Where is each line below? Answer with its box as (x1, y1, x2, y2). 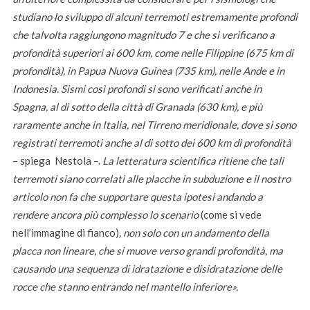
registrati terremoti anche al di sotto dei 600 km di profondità (12, 136, 291, 149)
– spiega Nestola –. (12, 154, 102, 167)
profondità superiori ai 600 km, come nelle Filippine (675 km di (12, 46, 293, 59)
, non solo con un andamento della (118, 226, 269, 239)
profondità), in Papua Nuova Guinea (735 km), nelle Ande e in (12, 64, 284, 77)
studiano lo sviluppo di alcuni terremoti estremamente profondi (12, 10, 298, 23)
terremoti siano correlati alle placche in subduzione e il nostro (12, 172, 291, 185)
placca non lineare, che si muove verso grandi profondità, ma (12, 244, 283, 257)
